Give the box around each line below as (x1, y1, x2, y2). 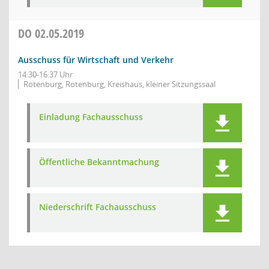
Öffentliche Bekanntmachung (39, 156, 159, 168)
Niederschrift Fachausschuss (39, 201, 156, 213)
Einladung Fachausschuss (39, 111, 143, 122)
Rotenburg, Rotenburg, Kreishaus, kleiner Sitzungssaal (23, 79, 216, 89)
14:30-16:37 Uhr (18, 69, 73, 80)
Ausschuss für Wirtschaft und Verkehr (18, 54, 174, 65)
